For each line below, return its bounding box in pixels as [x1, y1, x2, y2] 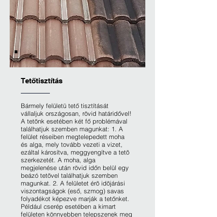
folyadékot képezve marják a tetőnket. [21, 195, 129, 202]
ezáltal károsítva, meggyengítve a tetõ [21, 148, 129, 156]
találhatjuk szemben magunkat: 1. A [21, 125, 123, 133]
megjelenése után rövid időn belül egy [21, 164, 129, 171]
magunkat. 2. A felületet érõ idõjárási [21, 179, 125, 187]
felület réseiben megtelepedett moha [21, 133, 124, 140]
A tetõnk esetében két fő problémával [21, 117, 127, 125]
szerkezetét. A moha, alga [21, 156, 95, 164]
